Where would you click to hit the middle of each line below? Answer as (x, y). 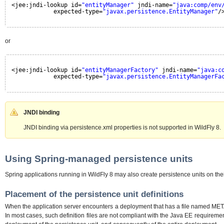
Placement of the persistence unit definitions (94, 194)
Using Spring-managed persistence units (99, 158)
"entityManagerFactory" (120, 70)
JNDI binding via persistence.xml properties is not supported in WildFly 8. (122, 128)
